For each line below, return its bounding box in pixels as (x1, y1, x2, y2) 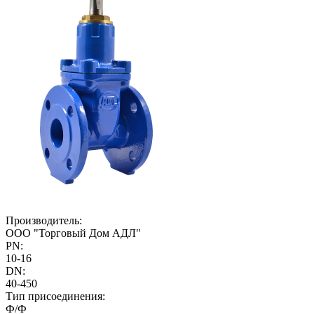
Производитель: (6, 214, 82, 226)
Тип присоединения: (6, 289, 105, 302)
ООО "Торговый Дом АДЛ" (6, 226, 141, 239)
